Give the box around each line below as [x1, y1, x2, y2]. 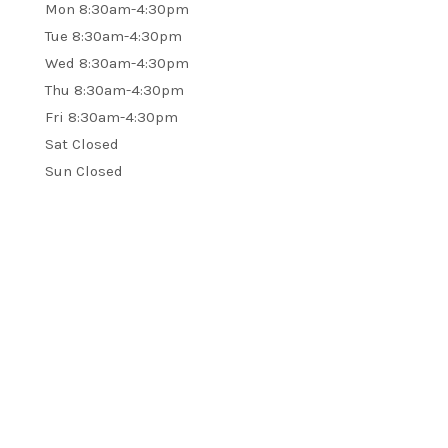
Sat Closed [45, 134, 119, 153]
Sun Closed [45, 161, 123, 180]
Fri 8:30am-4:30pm [45, 107, 178, 126]
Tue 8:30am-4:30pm [45, 26, 182, 45]
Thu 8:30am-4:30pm [45, 80, 184, 99]
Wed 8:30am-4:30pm [45, 53, 189, 72]
